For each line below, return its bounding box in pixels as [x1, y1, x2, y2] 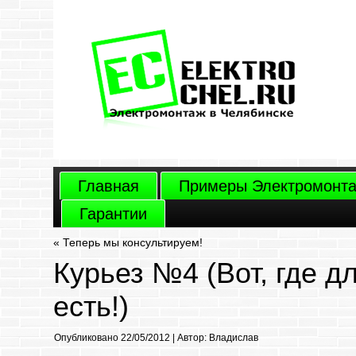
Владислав [209, 332, 259, 343]
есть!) [53, 290, 130, 323]
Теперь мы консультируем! [63, 236, 203, 249]
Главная [78, 177, 140, 195]
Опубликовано [54, 332, 119, 343]
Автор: [177, 332, 207, 343]
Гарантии [79, 205, 148, 222]
